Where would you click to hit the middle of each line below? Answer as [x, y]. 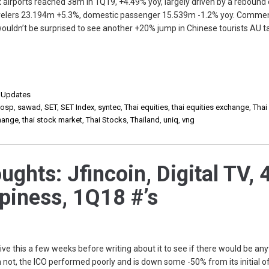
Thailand [145, 120]
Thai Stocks [107, 120]
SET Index [78, 107]
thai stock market [53, 120]
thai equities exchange [211, 107]
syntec [110, 107]
